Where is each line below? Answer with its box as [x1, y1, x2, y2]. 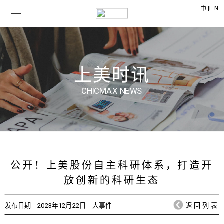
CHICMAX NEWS [81, 86, 142, 96]
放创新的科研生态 [64, 174, 160, 186]
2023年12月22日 [37, 202, 86, 210]
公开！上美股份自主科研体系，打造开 [10, 159, 214, 172]
